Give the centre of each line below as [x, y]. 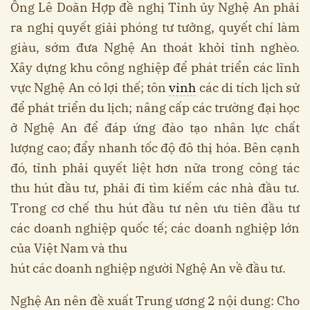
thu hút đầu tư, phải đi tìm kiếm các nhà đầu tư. [155, 188]
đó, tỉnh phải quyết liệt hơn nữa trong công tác [155, 167]
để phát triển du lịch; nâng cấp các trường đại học [155, 107]
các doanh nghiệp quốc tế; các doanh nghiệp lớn [155, 228]
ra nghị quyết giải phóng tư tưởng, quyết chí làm [155, 27]
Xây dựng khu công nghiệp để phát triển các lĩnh [155, 67]
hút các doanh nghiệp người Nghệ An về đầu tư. [148, 268]
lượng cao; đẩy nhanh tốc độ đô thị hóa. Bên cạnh [155, 147]
